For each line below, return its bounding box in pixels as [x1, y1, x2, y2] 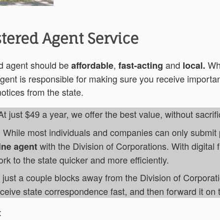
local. [180, 58, 205, 72]
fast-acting [118, 58, 165, 72]
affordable [71, 58, 113, 72]
